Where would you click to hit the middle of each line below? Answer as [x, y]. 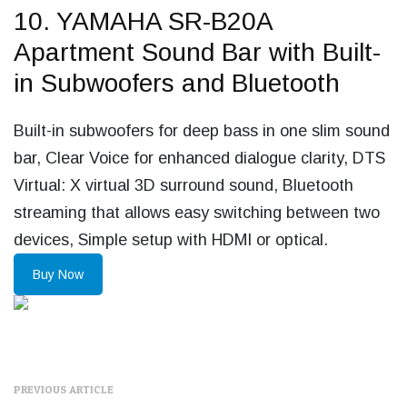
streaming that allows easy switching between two [197, 213]
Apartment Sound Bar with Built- [197, 52]
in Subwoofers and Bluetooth [177, 83]
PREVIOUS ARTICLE [64, 389]
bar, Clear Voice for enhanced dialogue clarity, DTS [199, 158]
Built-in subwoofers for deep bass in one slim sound [202, 131]
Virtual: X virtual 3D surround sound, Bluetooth [184, 185]
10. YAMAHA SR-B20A [143, 21]
